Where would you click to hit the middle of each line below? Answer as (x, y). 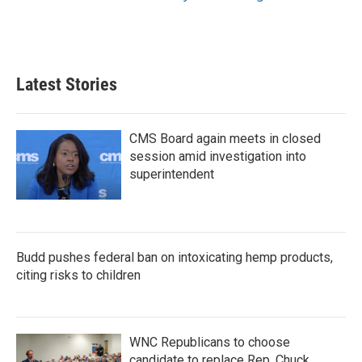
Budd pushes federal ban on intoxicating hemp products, (175, 257)
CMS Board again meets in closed (225, 139)
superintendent (172, 174)
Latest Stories (67, 84)
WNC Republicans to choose (210, 342)
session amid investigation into (218, 156)
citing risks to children (78, 275)
